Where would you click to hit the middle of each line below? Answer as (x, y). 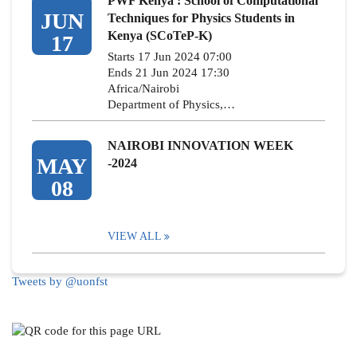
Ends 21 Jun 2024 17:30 (169, 73)
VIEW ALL (135, 236)
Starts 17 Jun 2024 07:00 (170, 57)
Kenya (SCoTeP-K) (160, 35)
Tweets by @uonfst (60, 281)
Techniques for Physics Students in (201, 18)
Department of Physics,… (171, 104)
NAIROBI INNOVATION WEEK (200, 145)
